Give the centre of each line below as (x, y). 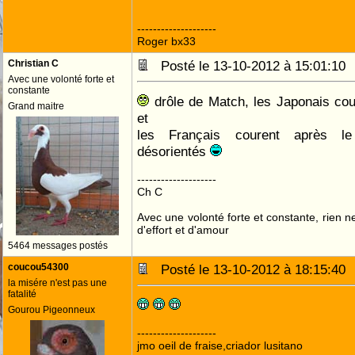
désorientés (174, 151)
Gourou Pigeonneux (52, 310)
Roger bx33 (166, 41)
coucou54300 (38, 267)
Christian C (33, 63)
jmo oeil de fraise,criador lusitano (220, 345)
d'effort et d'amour (183, 230)
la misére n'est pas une (57, 283)
